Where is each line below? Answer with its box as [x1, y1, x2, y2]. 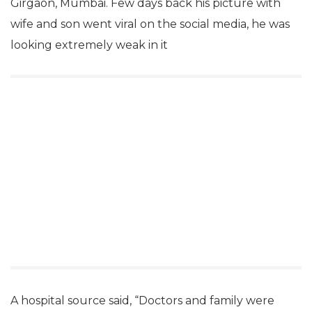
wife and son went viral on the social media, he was [10, 17, 290, 31]
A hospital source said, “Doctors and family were [10, 294, 274, 307]
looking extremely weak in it [10, 38, 168, 52]
